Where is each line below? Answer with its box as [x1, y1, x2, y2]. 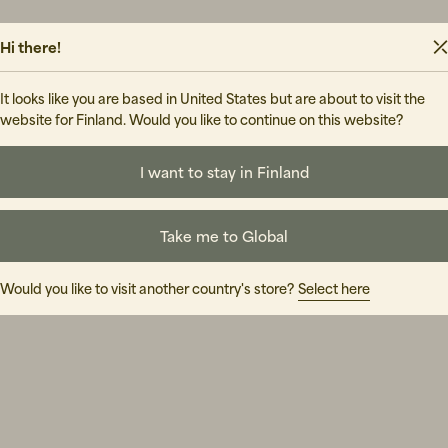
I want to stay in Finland [139, 162, 309, 181]
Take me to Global [160, 226, 288, 245]
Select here [298, 279, 370, 297]
